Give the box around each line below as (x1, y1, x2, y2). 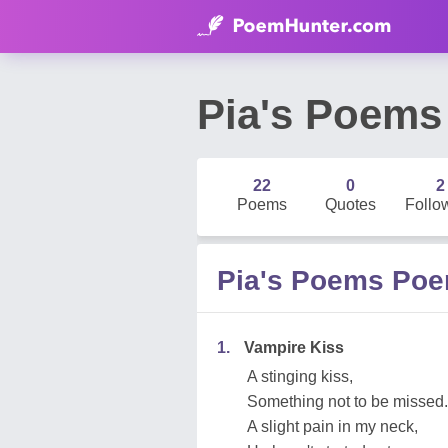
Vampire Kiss (244, 339, 344, 356)
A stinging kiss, (247, 368, 353, 385)
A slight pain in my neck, (247, 418, 418, 435)
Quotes (325, 196, 377, 213)
